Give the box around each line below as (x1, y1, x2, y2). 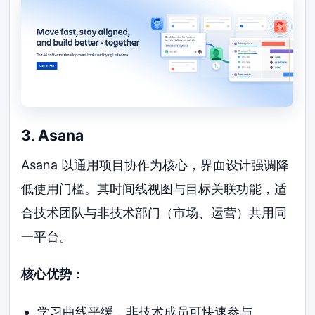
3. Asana (21, 127, 84, 145)
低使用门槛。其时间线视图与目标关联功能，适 (21, 181, 288, 196)
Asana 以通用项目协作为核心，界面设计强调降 (21, 157, 290, 172)
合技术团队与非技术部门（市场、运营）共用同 (21, 205, 288, 220)
